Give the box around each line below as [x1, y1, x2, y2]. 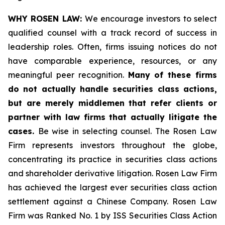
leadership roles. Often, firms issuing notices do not [8, 42, 217, 52]
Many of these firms [128, 70, 217, 80]
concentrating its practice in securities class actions [8, 154, 217, 164]
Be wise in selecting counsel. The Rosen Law [38, 126, 217, 136]
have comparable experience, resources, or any [8, 56, 217, 66]
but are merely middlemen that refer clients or [8, 98, 217, 108]
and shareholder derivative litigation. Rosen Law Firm [8, 168, 217, 178]
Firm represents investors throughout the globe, [8, 140, 217, 150]
